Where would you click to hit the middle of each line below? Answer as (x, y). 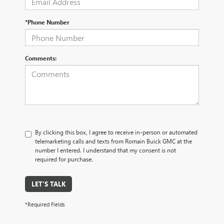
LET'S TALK (48, 184)
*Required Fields (45, 204)
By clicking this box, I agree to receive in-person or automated (116, 132)
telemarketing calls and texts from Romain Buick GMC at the (113, 141)
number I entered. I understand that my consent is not (105, 150)
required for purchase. (64, 159)
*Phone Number (47, 22)
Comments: (41, 58)
